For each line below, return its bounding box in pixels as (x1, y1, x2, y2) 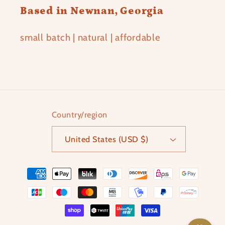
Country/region (51, 109, 107, 120)
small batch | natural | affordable (20, 32, 161, 44)
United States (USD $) (141, 134, 149, 144)
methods (21, 177, 60, 189)
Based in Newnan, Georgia (20, 5, 164, 18)
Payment (21, 162, 60, 174)
